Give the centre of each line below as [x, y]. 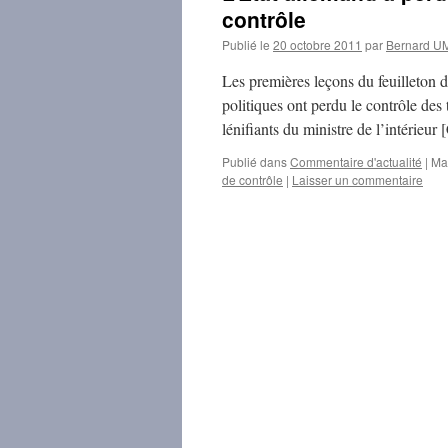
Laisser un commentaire [357, 179]
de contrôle [252, 179]
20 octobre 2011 [317, 44]
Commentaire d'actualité [356, 161]
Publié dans [254, 161]
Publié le [246, 44]
